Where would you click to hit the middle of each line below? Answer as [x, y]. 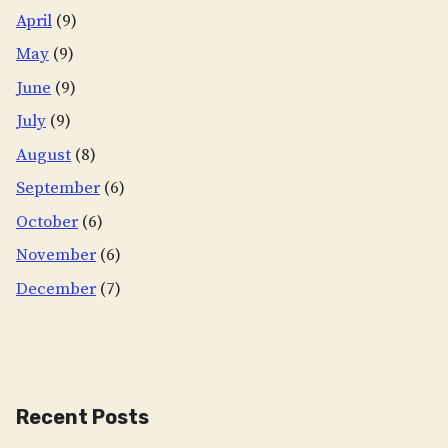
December [56, 288]
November [56, 255]
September [58, 188]
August [43, 154]
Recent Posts [82, 416]
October [47, 221]
